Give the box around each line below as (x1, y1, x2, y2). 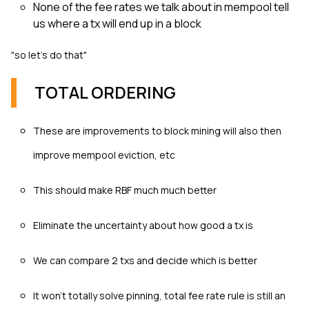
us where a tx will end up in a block (33, 15, 201, 31)
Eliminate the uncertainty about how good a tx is (33, 218, 253, 232)
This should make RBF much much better (33, 183, 217, 197)
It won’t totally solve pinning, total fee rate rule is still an (33, 288, 286, 302)
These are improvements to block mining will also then (33, 123, 281, 137)
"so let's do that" (11, 48, 87, 61)
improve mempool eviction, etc (33, 148, 175, 161)
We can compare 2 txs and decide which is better (33, 253, 257, 267)
